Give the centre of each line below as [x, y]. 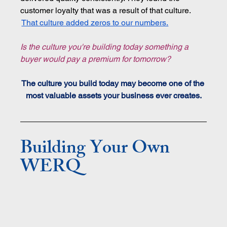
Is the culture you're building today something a [106, 47]
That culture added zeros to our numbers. [95, 22]
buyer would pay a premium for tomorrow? [96, 59]
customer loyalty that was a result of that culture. [107, 10]
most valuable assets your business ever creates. [113, 95]
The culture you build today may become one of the [113, 83]
